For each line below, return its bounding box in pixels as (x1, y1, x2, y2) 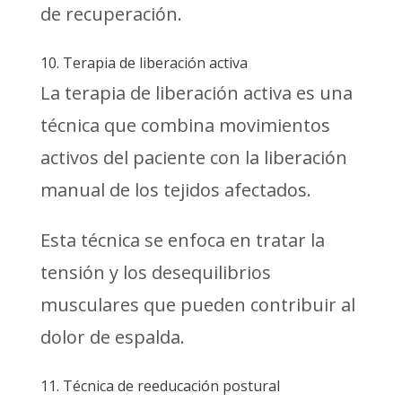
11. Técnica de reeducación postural (39, 375, 280, 396)
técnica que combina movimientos (39, 112, 330, 137)
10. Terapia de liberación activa (39, 52, 248, 73)
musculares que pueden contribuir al (39, 292, 355, 317)
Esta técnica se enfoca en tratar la (39, 227, 325, 252)
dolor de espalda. (39, 324, 185, 349)
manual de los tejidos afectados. (39, 177, 311, 202)
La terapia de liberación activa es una (39, 80, 353, 105)
